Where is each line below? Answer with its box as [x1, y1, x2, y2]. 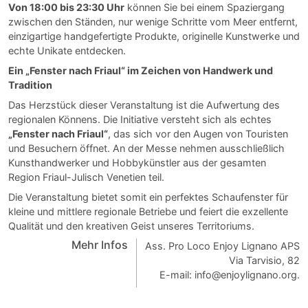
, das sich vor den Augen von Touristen [108, 127, 288, 140]
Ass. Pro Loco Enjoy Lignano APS [145, 239, 300, 252]
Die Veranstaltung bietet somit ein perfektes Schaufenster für [8, 190, 288, 203]
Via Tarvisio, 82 [229, 254, 300, 266]
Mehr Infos [71, 237, 128, 252]
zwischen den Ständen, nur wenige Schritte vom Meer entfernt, [8, 15, 298, 27]
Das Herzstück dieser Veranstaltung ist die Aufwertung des [8, 98, 280, 111]
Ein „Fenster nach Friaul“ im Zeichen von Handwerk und [8, 64, 273, 76]
